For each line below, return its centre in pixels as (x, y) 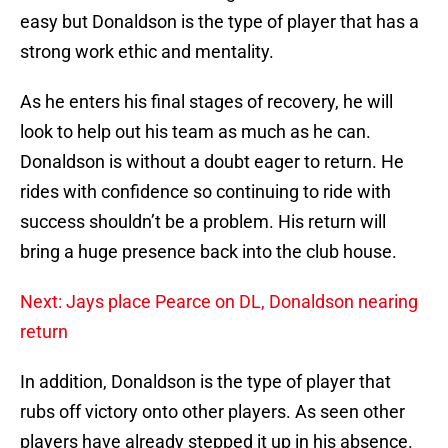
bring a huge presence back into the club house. (208, 252)
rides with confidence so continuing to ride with (205, 192)
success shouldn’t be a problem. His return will (203, 222)
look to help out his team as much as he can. (195, 132)
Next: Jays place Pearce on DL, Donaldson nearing (219, 302)
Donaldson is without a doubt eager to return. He (212, 162)
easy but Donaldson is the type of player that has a (219, 22)
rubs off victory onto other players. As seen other (212, 412)
